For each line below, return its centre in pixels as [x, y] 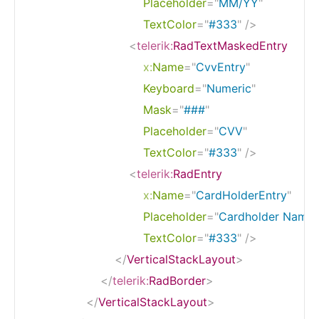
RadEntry [198, 173]
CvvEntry [221, 67]
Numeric [229, 88]
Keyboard [169, 88]
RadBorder [177, 280]
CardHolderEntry [241, 195]
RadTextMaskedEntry [230, 45]
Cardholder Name [266, 216]
